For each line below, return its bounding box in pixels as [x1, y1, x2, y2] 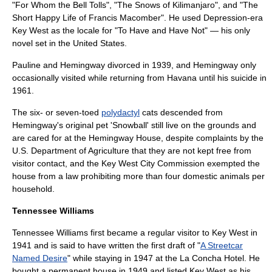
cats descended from [140, 107, 223, 117]
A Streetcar [200, 240, 243, 250]
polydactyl [101, 107, 140, 117]
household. [12, 184, 55, 194]
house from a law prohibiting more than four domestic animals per [12, 171, 265, 181]
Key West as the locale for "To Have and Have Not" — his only [12, 25, 250, 35]
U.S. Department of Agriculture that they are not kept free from [12, 146, 251, 155]
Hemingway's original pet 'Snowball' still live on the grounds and [12, 120, 256, 130]
